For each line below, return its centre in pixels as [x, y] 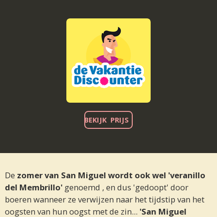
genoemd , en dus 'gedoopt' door [125, 187]
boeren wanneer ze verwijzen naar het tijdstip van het [105, 200]
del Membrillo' [34, 187]
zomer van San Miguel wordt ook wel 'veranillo [111, 175]
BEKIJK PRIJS [108, 119]
